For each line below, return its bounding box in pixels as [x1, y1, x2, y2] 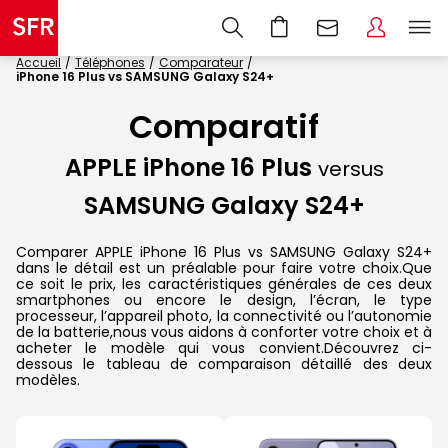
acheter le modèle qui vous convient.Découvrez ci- [16, 337, 432, 358]
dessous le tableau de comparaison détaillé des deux [16, 353, 432, 374]
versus [317, 155, 384, 184]
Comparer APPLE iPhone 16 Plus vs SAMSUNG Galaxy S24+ [16, 241, 432, 262]
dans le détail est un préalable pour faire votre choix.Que [16, 257, 432, 278]
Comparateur [159, 54, 243, 71]
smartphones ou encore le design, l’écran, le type [16, 289, 432, 310]
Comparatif [129, 104, 319, 150]
